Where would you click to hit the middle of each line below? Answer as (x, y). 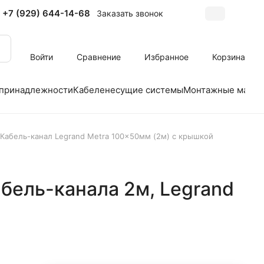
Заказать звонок (130, 13)
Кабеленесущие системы (128, 90)
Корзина (229, 57)
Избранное (166, 57)
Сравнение (99, 57)
